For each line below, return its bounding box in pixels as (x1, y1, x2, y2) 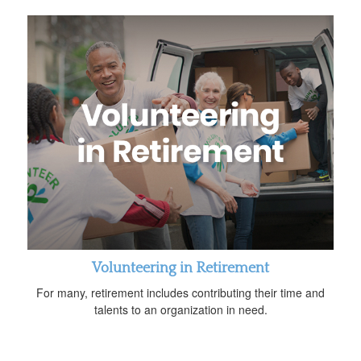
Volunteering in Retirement (92, 260, 269, 277)
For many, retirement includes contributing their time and (36, 284, 325, 301)
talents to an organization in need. (93, 301, 268, 318)
